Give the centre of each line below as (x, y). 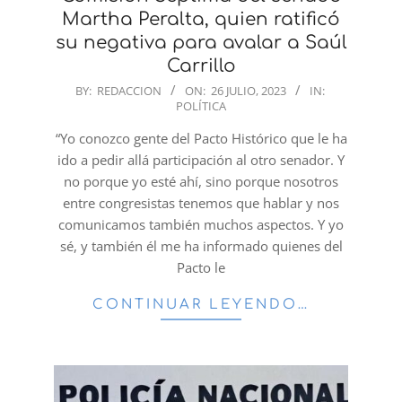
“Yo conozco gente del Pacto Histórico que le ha (201, 138)
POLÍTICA (201, 105)
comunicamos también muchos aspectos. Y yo (201, 224)
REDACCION (129, 90)
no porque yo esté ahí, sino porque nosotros (201, 181)
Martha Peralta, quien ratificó (201, 19)
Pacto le (201, 267)
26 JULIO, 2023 (248, 90)
